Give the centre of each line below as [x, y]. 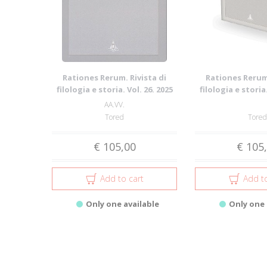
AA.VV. [114, 105]
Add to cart [122, 178]
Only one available [122, 204]
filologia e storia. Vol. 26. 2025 [114, 89]
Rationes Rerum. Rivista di [114, 77]
